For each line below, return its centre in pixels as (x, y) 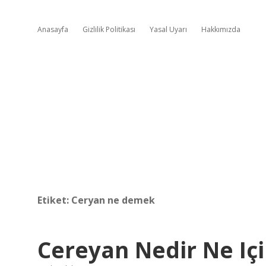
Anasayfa (53, 29)
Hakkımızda (221, 29)
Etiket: (54, 200)
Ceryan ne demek (113, 200)
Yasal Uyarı (168, 29)
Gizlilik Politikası (109, 29)
